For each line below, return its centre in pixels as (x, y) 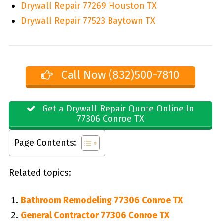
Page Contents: (45, 143)
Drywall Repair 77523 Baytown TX (88, 20)
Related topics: (40, 173)
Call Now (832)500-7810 (119, 75)
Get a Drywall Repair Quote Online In (117, 108)
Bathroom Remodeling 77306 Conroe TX (101, 201)
